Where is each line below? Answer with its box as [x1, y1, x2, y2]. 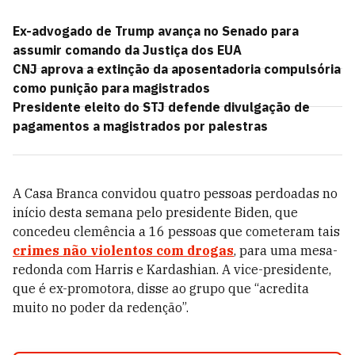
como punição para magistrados [13, 80, 210, 96]
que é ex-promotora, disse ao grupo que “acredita [13, 281, 309, 296]
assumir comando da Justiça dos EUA [13, 42, 242, 58]
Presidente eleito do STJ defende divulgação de [13, 99, 310, 115]
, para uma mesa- [234, 242, 338, 258]
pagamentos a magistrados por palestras [13, 118, 268, 134]
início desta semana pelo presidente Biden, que [13, 204, 298, 220]
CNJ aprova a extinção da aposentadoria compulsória [13, 61, 341, 77]
